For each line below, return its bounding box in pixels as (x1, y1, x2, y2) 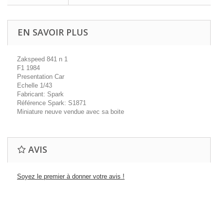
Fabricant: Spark (17, 91, 64, 98)
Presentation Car (17, 73, 64, 80)
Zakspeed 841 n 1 (17, 55, 68, 63)
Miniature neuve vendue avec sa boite (17, 108, 124, 115)
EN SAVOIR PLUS (18, 26, 88, 38)
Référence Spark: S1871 (17, 99, 86, 107)
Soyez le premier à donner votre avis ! (17, 173, 125, 180)
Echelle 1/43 (17, 82, 52, 89)
